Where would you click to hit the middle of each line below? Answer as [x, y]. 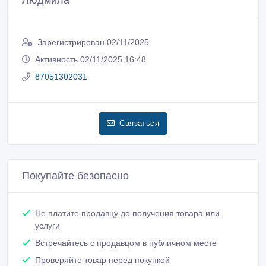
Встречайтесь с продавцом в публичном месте [126, 243]
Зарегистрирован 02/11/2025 [93, 42]
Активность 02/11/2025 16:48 [91, 60]
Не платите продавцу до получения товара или [127, 213]
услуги [47, 226]
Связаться [139, 123]
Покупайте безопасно [75, 176]
